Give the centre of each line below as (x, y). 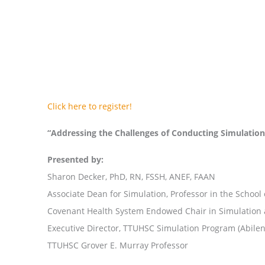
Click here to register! (90, 106)
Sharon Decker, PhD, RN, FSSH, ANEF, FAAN (131, 176)
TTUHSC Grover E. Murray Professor (118, 245)
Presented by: (75, 159)
